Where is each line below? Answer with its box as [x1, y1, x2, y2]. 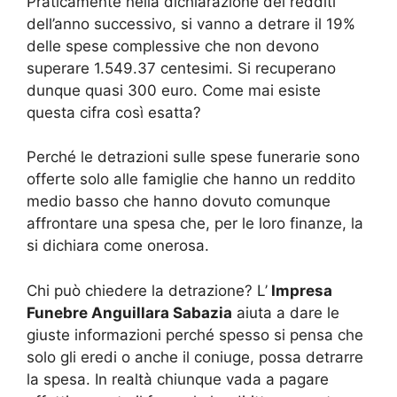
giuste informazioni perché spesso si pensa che [27, 325, 363, 344]
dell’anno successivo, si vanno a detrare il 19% [27, 14, 355, 33]
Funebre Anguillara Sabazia [27, 303, 232, 322]
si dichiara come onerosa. [27, 237, 209, 254]
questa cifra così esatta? [27, 103, 201, 121]
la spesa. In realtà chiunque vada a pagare [27, 370, 329, 388]
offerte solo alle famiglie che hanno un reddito [27, 170, 355, 188]
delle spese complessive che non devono [27, 36, 319, 55]
